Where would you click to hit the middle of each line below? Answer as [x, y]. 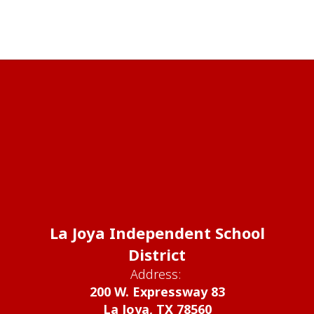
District [157, 255]
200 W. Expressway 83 [157, 292]
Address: [155, 274]
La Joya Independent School [157, 233]
